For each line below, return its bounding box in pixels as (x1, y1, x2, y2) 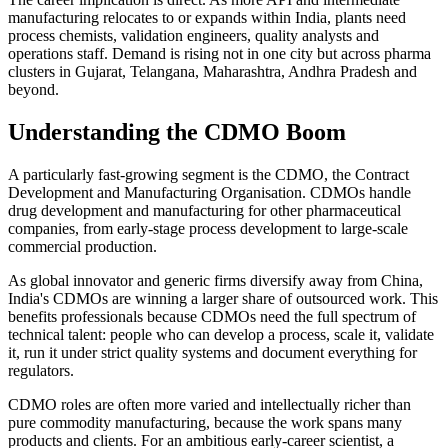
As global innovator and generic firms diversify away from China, (8, 271, 423, 289)
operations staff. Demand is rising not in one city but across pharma (8, 44, 431, 62)
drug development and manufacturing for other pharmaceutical (8, 201, 401, 219)
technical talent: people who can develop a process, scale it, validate (8, 325, 434, 343)
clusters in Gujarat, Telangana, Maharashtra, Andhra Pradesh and (8, 62, 417, 80)
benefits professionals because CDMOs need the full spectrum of (8, 307, 416, 325)
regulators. (8, 361, 74, 379)
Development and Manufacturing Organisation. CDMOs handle (8, 183, 411, 201)
